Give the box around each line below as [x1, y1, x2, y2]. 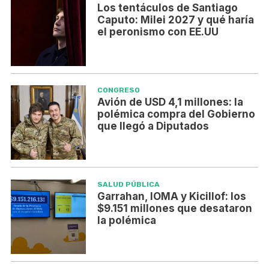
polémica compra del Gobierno [97, 107, 255, 120]
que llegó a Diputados [97, 119, 209, 132]
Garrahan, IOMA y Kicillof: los [97, 190, 246, 202]
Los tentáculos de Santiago [97, 2, 238, 14]
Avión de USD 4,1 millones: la [97, 95, 243, 108]
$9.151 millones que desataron [97, 202, 252, 214]
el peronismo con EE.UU [97, 26, 219, 38]
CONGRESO [97, 85, 140, 94]
